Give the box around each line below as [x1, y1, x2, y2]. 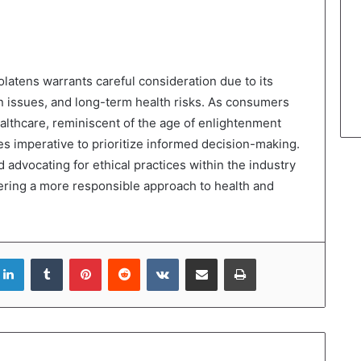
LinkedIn [23, 251, 65, 265]
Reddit [139, 251, 172, 265]
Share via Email [217, 251, 243, 265]
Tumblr [62, 251, 96, 265]
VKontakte [178, 251, 230, 265]
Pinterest [101, 251, 147, 265]
